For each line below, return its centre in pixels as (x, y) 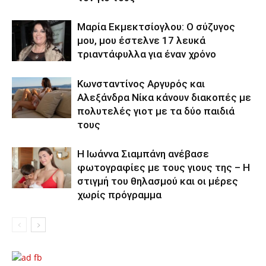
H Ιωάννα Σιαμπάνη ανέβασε (143, 153)
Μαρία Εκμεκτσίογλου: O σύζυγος (156, 26)
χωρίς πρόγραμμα (119, 194)
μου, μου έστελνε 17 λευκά (141, 40)
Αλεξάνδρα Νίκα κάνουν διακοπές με (164, 97)
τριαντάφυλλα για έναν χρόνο (147, 54)
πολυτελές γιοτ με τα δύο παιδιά (156, 111)
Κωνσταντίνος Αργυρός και (141, 83)
